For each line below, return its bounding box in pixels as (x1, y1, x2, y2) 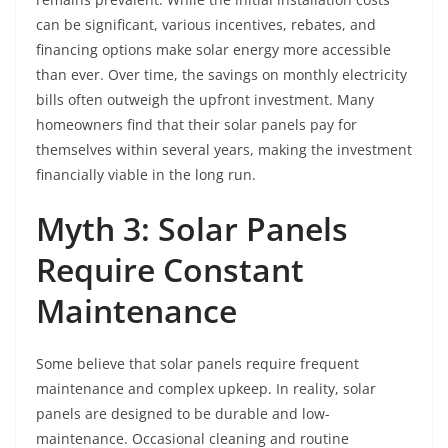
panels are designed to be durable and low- (36, 404, 330, 424)
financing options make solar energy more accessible (36, 40, 391, 60)
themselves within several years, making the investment (36, 140, 412, 160)
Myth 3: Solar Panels (36, 207, 348, 251)
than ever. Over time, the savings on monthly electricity (36, 65, 407, 85)
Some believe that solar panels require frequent (36, 354, 359, 374)
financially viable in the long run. (36, 165, 256, 185)
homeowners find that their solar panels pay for (36, 115, 357, 135)
